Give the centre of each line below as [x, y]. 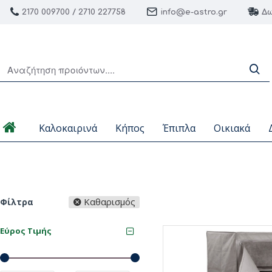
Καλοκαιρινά [68, 128]
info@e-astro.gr [194, 12]
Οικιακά [232, 128]
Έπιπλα [179, 128]
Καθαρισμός [110, 202]
